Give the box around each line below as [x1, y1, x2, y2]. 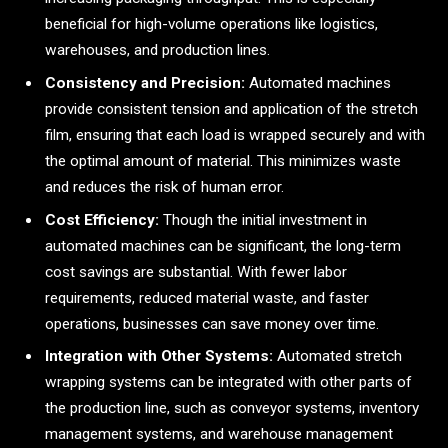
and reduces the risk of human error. [45, 177, 284, 196]
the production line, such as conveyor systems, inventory [45, 399, 419, 418]
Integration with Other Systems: [45, 347, 273, 366]
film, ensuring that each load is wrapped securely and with [45, 125, 425, 144]
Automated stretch [273, 347, 402, 366]
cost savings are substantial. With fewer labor [45, 262, 347, 281]
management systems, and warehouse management [45, 425, 393, 444]
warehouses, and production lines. [45, 41, 270, 60]
